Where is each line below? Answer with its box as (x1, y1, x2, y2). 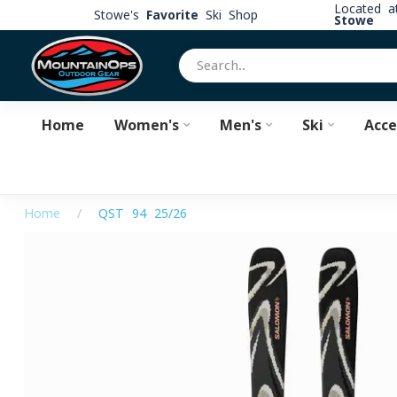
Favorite (145, 8, 198, 21)
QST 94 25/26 (98, 207, 187, 220)
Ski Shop (198, 8, 258, 21)
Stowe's (93, 8, 146, 21)
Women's (113, 118, 179, 132)
